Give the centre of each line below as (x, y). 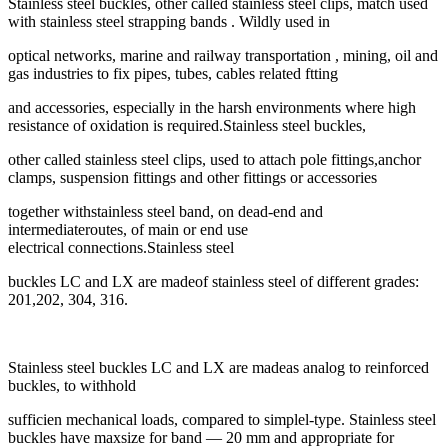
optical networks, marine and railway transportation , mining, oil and (223, 56)
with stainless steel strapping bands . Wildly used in (169, 22)
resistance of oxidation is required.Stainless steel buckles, (187, 126)
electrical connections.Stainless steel (121, 248)
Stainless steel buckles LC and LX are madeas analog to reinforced (218, 368)
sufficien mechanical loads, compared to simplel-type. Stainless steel (222, 420)
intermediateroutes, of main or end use (128, 230)
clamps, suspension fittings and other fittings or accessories (192, 178)
